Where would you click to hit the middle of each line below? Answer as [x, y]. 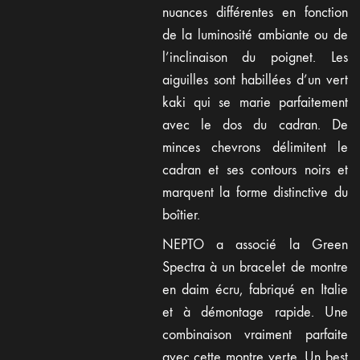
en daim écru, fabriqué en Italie [255, 290]
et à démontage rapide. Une [255, 312]
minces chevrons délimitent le [255, 147]
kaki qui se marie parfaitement [255, 102]
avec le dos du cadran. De [255, 125]
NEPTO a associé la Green [255, 245]
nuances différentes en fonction [255, 12]
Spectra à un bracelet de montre [255, 267]
